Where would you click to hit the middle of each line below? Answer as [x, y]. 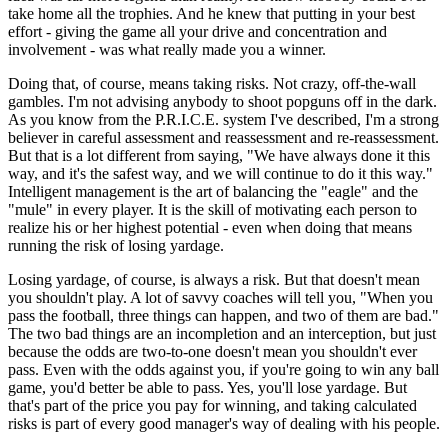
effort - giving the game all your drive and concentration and [197, 31]
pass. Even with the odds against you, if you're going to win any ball [223, 369]
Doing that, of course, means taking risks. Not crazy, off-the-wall [212, 83]
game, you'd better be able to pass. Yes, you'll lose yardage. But [207, 387]
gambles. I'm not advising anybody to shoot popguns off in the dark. [222, 101]
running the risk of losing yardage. [116, 245]
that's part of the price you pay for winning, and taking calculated [212, 405]
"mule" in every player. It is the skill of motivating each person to [212, 209]
